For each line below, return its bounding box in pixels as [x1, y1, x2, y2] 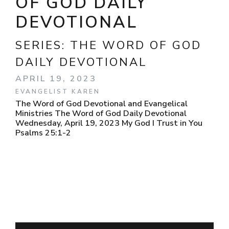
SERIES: [15, 37, 70, 53]
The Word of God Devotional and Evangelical [15, 98, 188, 109]
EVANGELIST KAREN [15, 87, 100, 96]
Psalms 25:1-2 [15, 127, 71, 139]
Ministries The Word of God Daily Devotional [15, 108, 187, 119]
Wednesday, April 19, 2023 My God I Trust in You [15, 118, 202, 129]
